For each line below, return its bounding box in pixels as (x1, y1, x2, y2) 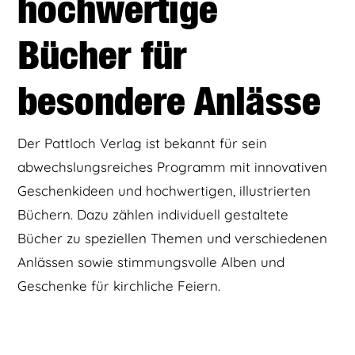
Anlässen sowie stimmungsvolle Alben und (17, 253, 285, 270)
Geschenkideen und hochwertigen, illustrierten (17, 181, 311, 199)
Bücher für (17, 31, 187, 78)
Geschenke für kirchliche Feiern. (17, 277, 221, 294)
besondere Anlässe (17, 77, 322, 124)
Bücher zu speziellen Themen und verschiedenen (17, 229, 328, 246)
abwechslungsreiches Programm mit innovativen (17, 158, 328, 175)
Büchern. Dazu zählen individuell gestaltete (17, 205, 289, 223)
